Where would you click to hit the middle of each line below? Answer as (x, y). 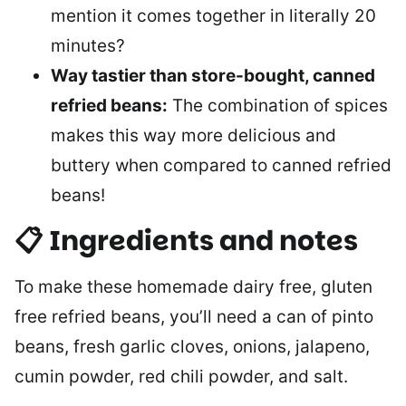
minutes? (88, 45)
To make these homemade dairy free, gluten (193, 286)
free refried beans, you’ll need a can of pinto (194, 316)
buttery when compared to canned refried (221, 165)
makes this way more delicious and (193, 135)
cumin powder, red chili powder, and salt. (181, 376)
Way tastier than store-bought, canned (213, 75)
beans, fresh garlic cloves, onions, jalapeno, (192, 346)
